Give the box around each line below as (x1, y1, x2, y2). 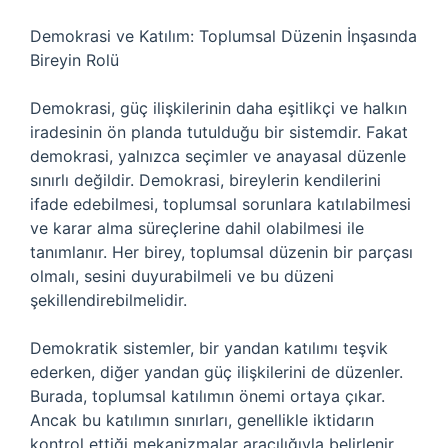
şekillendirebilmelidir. (30, 290, 187, 310)
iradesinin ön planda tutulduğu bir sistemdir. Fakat (30, 122, 408, 142)
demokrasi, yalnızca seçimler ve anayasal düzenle (30, 146, 406, 166)
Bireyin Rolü (30, 50, 119, 70)
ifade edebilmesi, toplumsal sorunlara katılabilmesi (30, 194, 411, 214)
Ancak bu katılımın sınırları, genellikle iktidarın (30, 410, 374, 430)
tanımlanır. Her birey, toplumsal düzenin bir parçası (30, 242, 413, 262)
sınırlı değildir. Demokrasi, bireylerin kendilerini (30, 170, 381, 190)
